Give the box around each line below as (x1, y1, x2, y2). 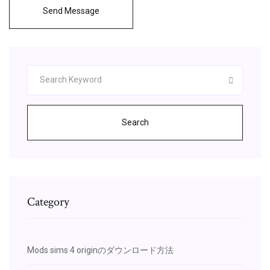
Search (121, 117, 149, 127)
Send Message (43, 5, 99, 16)
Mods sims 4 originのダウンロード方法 (27, 245, 174, 255)
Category (27, 193, 69, 210)
